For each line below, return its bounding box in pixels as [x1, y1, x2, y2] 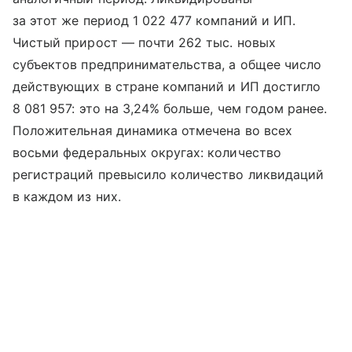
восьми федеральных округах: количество [13, 145, 281, 160]
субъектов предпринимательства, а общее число [13, 57, 322, 72]
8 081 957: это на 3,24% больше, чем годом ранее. [13, 101, 328, 116]
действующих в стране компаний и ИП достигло [13, 79, 321, 94]
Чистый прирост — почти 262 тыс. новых [13, 35, 276, 50]
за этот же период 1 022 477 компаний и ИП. [13, 13, 296, 28]
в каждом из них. [13, 189, 121, 204]
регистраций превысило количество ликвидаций [13, 167, 324, 182]
